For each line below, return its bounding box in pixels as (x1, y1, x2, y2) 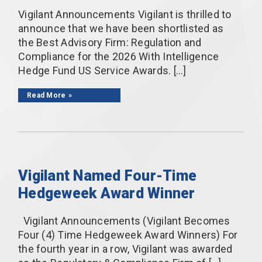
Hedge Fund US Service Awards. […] (18, 64, 187, 77)
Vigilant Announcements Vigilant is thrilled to (18, 8, 232, 20)
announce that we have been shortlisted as (18, 22, 224, 35)
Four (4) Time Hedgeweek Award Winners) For (18, 228, 238, 241)
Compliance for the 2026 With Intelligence (18, 50, 219, 63)
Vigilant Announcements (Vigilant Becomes (18, 214, 230, 227)
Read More (27, 91, 66, 99)
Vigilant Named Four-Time (18, 167, 196, 184)
